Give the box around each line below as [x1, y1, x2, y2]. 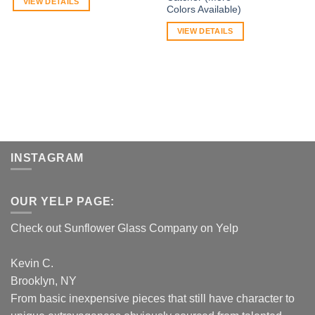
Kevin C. [11, 257, 53, 269]
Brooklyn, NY [11, 274, 77, 287]
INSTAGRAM [11, 151, 84, 164]
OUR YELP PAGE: [11, 195, 115, 207]
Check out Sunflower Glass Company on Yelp [11, 221, 238, 234]
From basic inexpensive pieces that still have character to [11, 292, 295, 304]
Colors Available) [166, 4, 241, 15]
